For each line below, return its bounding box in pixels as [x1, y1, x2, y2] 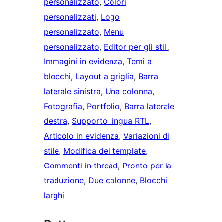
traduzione [44, 175, 84, 185]
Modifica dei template [63, 145, 146, 156]
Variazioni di [123, 130, 169, 141]
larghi [44, 190, 64, 200]
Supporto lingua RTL [72, 115, 149, 126]
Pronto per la [122, 160, 171, 170]
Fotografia [44, 101, 82, 111]
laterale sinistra [44, 86, 101, 96]
